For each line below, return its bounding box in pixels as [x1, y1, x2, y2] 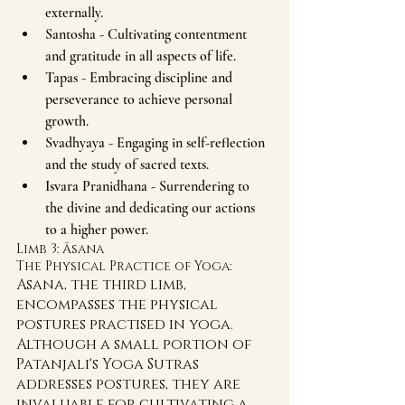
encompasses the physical [16, 295, 221, 315]
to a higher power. [45, 221, 148, 239]
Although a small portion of [16, 334, 255, 354]
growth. [45, 112, 89, 130]
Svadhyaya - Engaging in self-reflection [45, 134, 268, 152]
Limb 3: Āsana [16, 240, 108, 258]
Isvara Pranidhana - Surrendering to [45, 177, 253, 195]
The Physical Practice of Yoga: [16, 258, 231, 275]
